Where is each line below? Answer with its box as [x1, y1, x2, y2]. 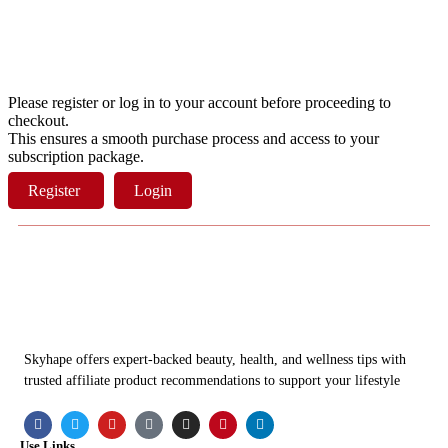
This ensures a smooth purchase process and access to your [8, 129, 379, 147]
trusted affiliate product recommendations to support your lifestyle [24, 373, 400, 389]
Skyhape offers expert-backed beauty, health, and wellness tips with [24, 352, 406, 368]
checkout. [8, 111, 69, 129]
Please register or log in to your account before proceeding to [8, 93, 391, 111]
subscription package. [8, 147, 144, 165]
